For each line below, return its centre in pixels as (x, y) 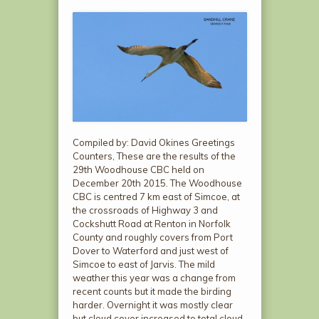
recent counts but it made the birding (152, 291)
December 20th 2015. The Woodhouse (157, 183)
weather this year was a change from (154, 277)
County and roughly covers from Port (152, 237)
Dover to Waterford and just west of (150, 250)
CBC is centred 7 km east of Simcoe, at (156, 196)
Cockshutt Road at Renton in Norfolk (151, 223)
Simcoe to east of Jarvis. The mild (143, 264)
